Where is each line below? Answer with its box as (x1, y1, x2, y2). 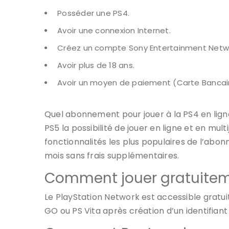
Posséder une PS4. (57, 7, 130, 18)
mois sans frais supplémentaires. (44, 149, 179, 162)
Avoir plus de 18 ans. (57, 59, 134, 71)
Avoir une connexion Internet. (57, 25, 171, 36)
